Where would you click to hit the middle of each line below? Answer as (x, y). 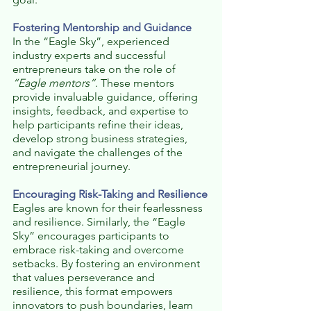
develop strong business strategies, (101, 139)
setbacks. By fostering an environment (108, 264)
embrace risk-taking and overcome (100, 250)
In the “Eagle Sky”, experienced (92, 42)
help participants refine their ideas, (99, 125)
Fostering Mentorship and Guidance (102, 28)
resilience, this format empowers (94, 292)
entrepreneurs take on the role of (95, 69)
